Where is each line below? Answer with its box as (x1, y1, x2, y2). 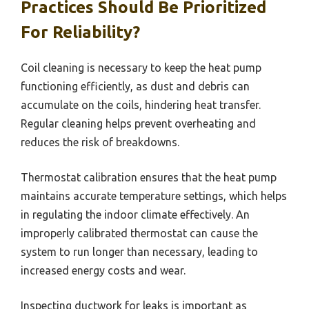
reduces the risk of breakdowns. (21, 136, 179, 149)
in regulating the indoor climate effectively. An (21, 208, 250, 221)
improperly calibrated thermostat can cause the (21, 227, 258, 240)
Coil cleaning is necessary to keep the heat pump (21, 61, 261, 74)
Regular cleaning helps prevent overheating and (21, 117, 256, 130)
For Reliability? (21, 23, 140, 42)
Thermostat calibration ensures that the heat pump (21, 171, 277, 184)
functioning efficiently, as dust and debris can (21, 80, 250, 93)
